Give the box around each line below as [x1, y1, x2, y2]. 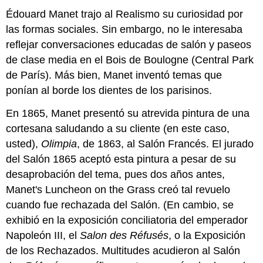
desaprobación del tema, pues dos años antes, [6, 168, 225, 180]
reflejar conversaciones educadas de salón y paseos [6, 39, 252, 51]
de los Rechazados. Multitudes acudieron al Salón [6, 244, 241, 257]
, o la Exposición [168, 229, 246, 241]
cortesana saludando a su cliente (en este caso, [6, 122, 230, 134]
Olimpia [41, 137, 77, 150]
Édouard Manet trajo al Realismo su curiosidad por [6, 8, 244, 21]
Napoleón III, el [6, 229, 80, 241]
